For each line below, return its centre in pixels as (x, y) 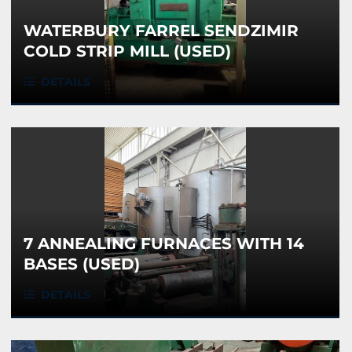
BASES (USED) (82, 264)
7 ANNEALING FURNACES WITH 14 (164, 244)
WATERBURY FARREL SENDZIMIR (161, 31)
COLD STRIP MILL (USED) (127, 51)
